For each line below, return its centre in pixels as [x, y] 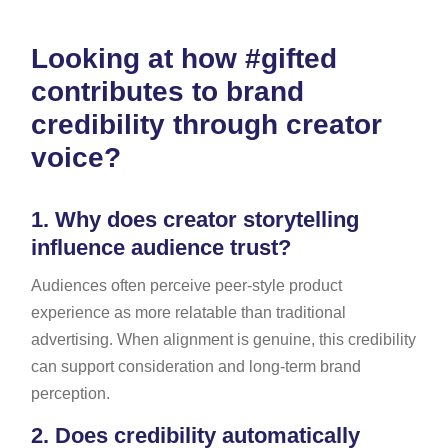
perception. [70, 393]
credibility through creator [206, 124]
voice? [75, 157]
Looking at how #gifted [183, 58]
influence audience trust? [160, 247]
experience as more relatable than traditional [188, 312]
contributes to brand [167, 91]
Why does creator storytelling [203, 219]
